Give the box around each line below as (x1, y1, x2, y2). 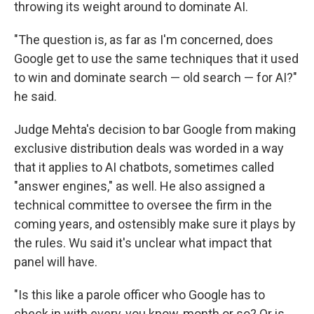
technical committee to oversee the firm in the (14, 198, 272, 212)
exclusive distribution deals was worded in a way (14, 141, 284, 156)
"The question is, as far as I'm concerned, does (14, 32, 273, 47)
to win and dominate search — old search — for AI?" (14, 70, 297, 85)
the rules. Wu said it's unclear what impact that (14, 235, 272, 250)
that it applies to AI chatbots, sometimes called (14, 160, 274, 175)
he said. (14, 89, 57, 104)
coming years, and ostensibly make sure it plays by (14, 217, 296, 231)
